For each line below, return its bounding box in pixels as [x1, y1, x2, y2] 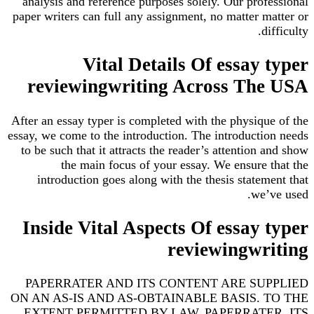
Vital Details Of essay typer [83, 54, 308, 76]
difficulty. [261, 23, 308, 38]
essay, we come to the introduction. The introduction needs [8, 128, 308, 142]
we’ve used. [251, 186, 308, 201]
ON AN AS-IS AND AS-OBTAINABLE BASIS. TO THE [11, 291, 308, 306]
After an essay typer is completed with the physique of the [11, 113, 308, 128]
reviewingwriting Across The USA [27, 76, 308, 97]
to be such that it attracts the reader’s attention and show [21, 142, 308, 157]
